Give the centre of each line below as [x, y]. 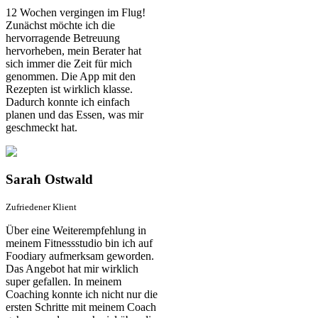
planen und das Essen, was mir [75, 114]
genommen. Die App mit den [71, 76]
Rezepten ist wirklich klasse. [69, 89]
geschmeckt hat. [42, 127]
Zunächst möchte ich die [60, 25]
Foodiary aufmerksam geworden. [80, 256]
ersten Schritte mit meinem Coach [81, 307]
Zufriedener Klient [41, 207]
